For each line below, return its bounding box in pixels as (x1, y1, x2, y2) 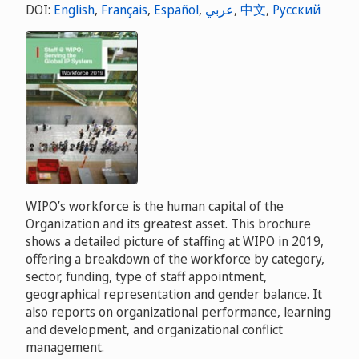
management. (26, 338, 104, 357)
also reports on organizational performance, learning (26, 303, 331, 321)
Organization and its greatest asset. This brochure (26, 215, 311, 233)
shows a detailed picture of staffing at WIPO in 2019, (26, 232, 324, 251)
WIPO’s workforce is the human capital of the (26, 197, 284, 216)
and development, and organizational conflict (26, 321, 283, 339)
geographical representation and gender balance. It (26, 285, 322, 304)
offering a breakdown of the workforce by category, (26, 250, 325, 268)
